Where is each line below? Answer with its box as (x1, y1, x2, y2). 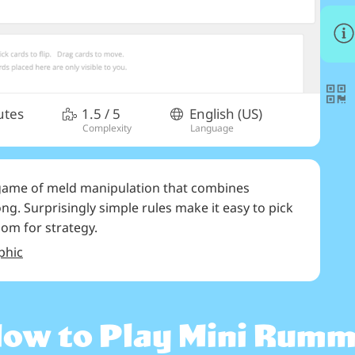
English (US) (189, 105, 262, 123)
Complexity (82, 120, 132, 135)
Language (190, 120, 234, 135)
